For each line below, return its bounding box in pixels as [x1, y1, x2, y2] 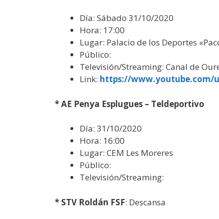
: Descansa [125, 196, 166, 208]
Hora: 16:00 [80, 135, 125, 146]
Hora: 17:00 [80, 24, 125, 36]
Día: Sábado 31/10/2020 [80, 12, 174, 23]
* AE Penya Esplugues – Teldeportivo [55, 98, 204, 109]
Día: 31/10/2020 [80, 123, 142, 134]
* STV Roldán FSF [55, 196, 125, 208]
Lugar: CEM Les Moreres [80, 147, 173, 158]
